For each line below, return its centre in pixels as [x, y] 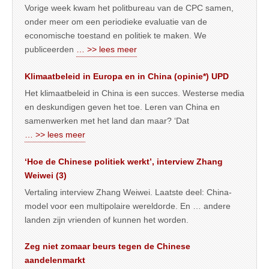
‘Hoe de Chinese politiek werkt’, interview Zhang [124, 162]
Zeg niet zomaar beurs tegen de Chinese [107, 246]
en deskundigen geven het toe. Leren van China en [122, 107]
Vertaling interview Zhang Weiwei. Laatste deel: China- [128, 192]
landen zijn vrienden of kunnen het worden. [107, 220]
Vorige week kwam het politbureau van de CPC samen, [129, 8]
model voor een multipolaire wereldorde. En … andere [128, 206]
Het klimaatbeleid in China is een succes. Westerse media [134, 93]
